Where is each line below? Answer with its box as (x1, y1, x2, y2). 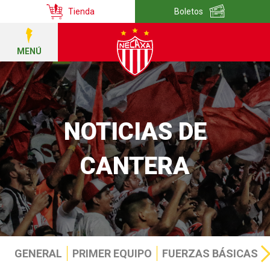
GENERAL (14, 247, 62, 260)
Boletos (174, 7, 203, 16)
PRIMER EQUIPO (72, 247, 152, 260)
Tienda (68, 7, 95, 16)
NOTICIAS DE (63, 118, 207, 146)
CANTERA (80, 152, 190, 180)
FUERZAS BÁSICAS (162, 247, 258, 260)
